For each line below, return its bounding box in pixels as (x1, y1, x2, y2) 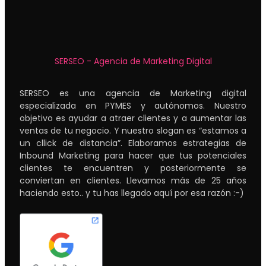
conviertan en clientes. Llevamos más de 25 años (20, 174, 246, 186)
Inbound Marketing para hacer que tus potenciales (20, 149, 246, 161)
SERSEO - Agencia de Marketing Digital (54, 55, 212, 68)
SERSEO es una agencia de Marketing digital (20, 87, 246, 99)
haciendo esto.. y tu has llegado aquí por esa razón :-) (20, 186, 244, 199)
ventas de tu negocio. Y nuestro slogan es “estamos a (20, 124, 246, 137)
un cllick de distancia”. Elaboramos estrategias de (20, 137, 246, 149)
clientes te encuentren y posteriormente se (20, 161, 246, 174)
